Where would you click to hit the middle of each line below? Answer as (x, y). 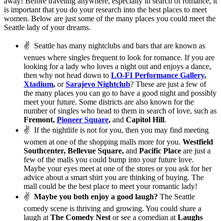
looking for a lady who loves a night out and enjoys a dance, (117, 66)
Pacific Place (159, 150)
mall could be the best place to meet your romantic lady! (110, 186)
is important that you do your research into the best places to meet (105, 9)
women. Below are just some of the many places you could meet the (110, 18)
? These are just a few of (168, 84)
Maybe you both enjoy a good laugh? (96, 196)
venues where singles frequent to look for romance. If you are (119, 57)
